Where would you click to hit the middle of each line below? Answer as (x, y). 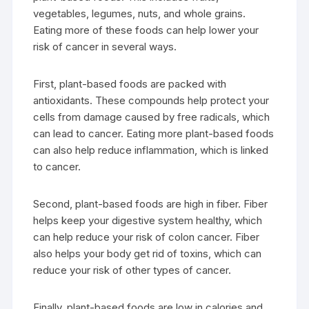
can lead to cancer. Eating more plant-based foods (154, 133)
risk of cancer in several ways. (105, 47)
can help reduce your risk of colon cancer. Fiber (147, 237)
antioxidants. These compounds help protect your (151, 100)
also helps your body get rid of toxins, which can (148, 253)
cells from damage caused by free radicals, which (152, 117)
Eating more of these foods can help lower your (146, 30)
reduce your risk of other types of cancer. (132, 270)
